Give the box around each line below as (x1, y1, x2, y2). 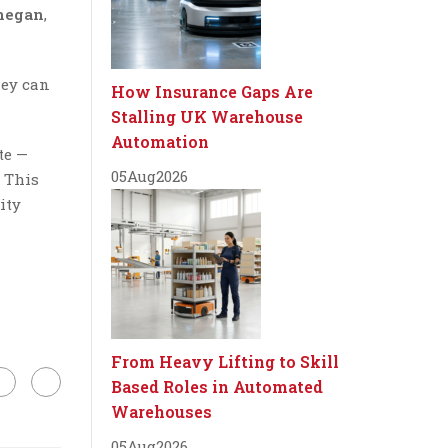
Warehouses (111, 401, 212, 422)
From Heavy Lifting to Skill (111, 351, 339, 372)
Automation (111, 131, 209, 152)
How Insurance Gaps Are (111, 81, 313, 102)
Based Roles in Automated (111, 376, 323, 397)
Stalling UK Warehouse (111, 106, 303, 127)
